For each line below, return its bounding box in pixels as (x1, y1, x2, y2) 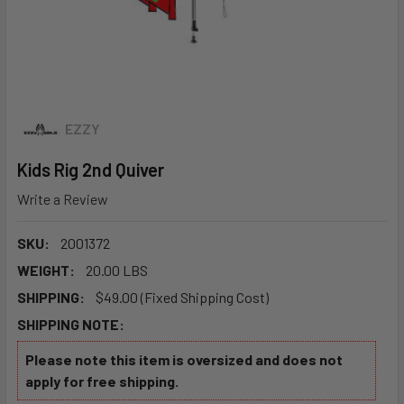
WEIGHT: (17, 261, 75, 279)
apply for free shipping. (24, 372, 179, 390)
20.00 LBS (86, 261, 148, 279)
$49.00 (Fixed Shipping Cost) (96, 288, 269, 306)
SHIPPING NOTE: (17, 315, 124, 333)
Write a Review (17, 189, 108, 207)
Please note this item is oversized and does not (24, 350, 343, 368)
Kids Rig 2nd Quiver (17, 159, 164, 180)
